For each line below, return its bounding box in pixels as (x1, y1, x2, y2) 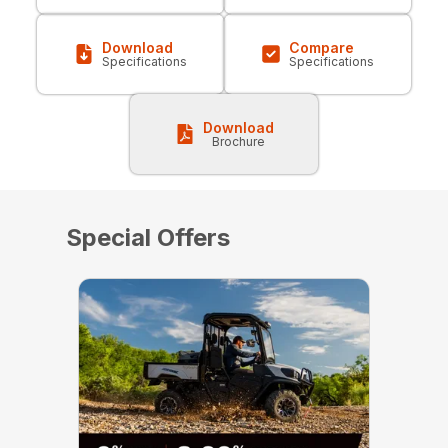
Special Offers (65, 223, 230, 253)
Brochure (211, 134, 265, 150)
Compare (289, 39, 355, 57)
